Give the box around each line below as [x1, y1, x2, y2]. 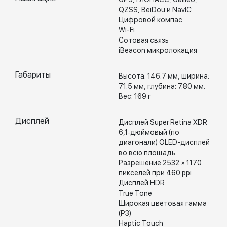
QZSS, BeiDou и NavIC [119, 6, 192, 14]
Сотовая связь [119, 36, 169, 44]
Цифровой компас [119, 16, 182, 24]
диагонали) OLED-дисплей [119, 138, 210, 146]
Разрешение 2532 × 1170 [119, 159, 202, 167]
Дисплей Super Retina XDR [119, 118, 207, 126]
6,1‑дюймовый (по [119, 128, 179, 136]
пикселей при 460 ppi [119, 169, 192, 177]
